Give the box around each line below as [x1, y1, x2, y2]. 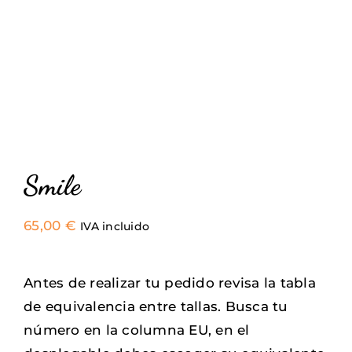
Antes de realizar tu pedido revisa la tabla [24, 275, 316, 291]
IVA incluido [80, 219, 150, 233]
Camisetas [179, 66, 242, 80]
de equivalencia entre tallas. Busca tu [24, 299, 288, 314]
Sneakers [179, 14, 235, 28]
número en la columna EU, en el [24, 322, 250, 338]
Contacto [179, 118, 233, 132]
